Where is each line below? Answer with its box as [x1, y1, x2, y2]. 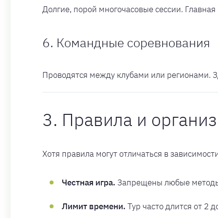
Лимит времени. [62, 201, 126, 212]
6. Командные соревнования [42, 34, 210, 51]
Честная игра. [62, 177, 115, 188]
